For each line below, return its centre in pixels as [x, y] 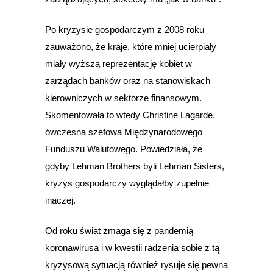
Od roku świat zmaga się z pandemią [119, 231]
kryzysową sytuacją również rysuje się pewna [136, 265]
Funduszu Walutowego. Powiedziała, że [124, 149]
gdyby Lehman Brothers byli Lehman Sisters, [135, 166]
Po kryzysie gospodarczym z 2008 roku [125, 30]
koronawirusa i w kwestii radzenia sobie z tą [132, 248]
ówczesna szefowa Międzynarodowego [124, 132]
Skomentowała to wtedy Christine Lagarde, [130, 115]
